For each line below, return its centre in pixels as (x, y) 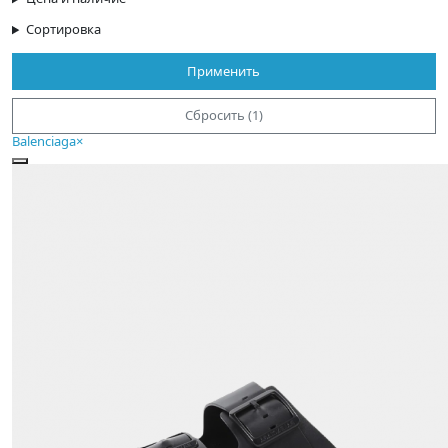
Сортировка (63, 29)
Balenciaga (44, 140)
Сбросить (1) (224, 115)
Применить (224, 71)
